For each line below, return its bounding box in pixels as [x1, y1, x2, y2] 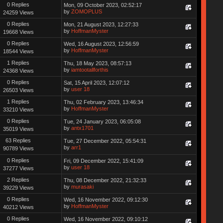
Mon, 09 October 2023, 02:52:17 [63, 1, 142, 8]
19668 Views [2, 28, 34, 35]
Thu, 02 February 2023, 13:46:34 [63, 99, 143, 105]
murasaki [71, 183, 94, 190]
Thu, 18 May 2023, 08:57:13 [63, 60, 131, 66]
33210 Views [2, 106, 34, 112]
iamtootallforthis [71, 66, 109, 73]
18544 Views [2, 48, 34, 54]
